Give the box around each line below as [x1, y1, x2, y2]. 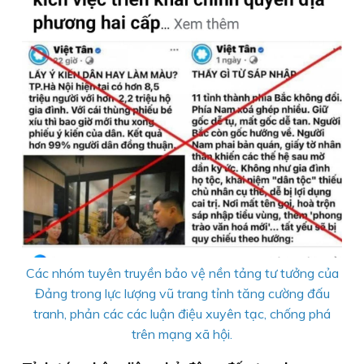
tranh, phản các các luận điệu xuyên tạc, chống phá [33, 305, 331, 322]
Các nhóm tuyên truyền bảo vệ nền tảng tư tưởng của [25, 264, 339, 281]
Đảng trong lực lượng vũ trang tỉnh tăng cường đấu [34, 284, 330, 301]
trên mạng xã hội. [132, 325, 232, 342]
